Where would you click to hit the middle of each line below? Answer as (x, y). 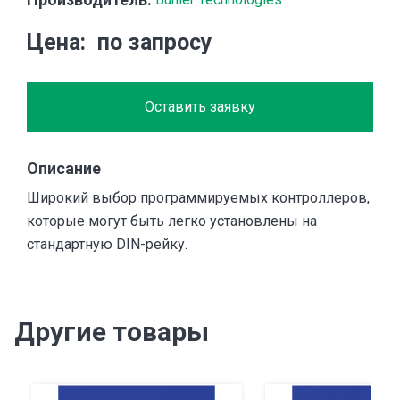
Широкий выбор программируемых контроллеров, (198, 198)
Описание (64, 169)
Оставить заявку (200, 107)
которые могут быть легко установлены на (172, 221)
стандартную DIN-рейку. (107, 245)
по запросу (154, 43)
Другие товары (112, 332)
